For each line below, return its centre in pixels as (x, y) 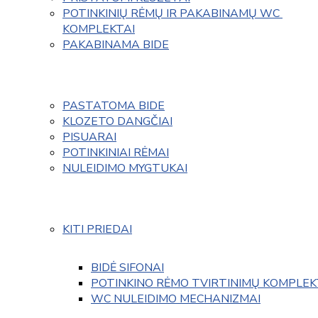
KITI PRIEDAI (97, 229)
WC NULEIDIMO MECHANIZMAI (176, 298)
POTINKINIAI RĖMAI (116, 152)
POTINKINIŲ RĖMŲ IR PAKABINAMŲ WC (172, 13)
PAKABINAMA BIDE (116, 44)
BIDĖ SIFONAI (127, 267)
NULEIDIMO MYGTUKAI (125, 168)
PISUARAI (89, 137)
